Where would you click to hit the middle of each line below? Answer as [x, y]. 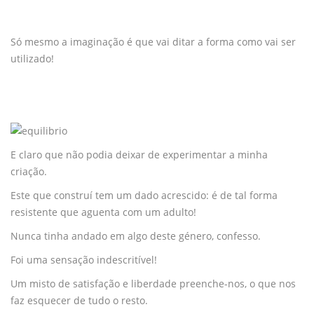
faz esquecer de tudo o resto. [79, 300]
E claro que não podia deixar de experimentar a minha [139, 154]
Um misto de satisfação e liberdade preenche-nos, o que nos [153, 283]
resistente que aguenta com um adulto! [103, 212]
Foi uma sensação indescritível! [84, 259]
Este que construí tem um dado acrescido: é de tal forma [144, 195]
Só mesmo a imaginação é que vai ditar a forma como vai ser [153, 41]
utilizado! [32, 58]
